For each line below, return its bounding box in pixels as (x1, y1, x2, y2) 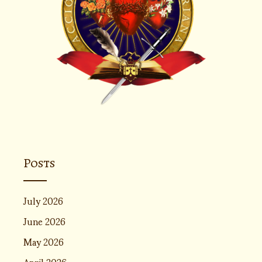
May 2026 (23, 227, 64, 255)
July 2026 (23, 187, 63, 214)
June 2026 (23, 207, 65, 235)
